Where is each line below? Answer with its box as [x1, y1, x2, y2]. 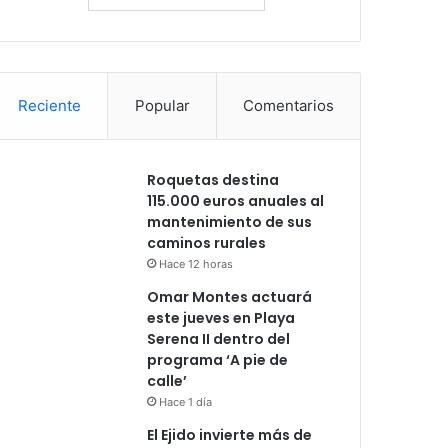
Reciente [18, 95, 82, 115]
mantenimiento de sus [147, 211, 313, 232]
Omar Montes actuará [147, 286, 313, 307]
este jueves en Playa [147, 307, 296, 328]
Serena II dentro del [147, 328, 291, 349]
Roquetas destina [147, 169, 280, 190]
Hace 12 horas [159, 256, 234, 271]
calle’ [147, 370, 188, 391]
